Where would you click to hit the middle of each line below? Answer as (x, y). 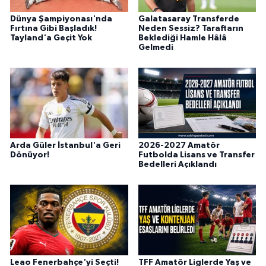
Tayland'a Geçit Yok (51, 38)
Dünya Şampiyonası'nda (61, 19)
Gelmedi (156, 48)
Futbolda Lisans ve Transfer (196, 155)
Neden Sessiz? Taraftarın (191, 29)
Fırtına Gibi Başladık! (53, 29)
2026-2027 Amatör (179, 146)
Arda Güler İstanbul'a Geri (65, 146)
